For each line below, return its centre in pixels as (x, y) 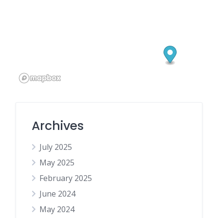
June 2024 (57, 194)
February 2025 (66, 178)
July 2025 (56, 147)
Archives (58, 126)
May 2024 (57, 209)
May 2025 (57, 163)
